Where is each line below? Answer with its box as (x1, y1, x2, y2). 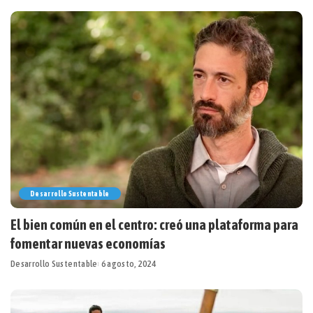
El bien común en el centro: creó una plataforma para (10, 216, 298, 233)
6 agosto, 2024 (101, 258, 156, 269)
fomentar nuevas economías (10, 235, 166, 252)
